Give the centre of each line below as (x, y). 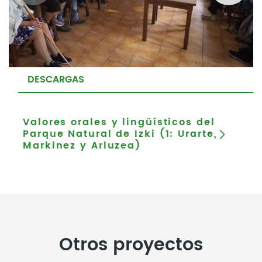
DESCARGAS (56, 80)
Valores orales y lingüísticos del (119, 123)
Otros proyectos (131, 246)
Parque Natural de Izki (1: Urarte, (120, 134)
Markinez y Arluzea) (82, 146)
